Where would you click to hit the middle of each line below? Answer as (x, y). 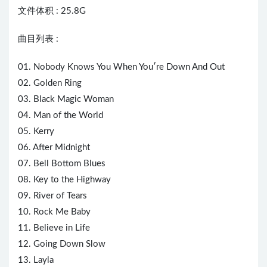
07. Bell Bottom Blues (62, 164)
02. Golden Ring (50, 83)
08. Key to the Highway (64, 180)
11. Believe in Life (54, 228)
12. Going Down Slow (62, 244)
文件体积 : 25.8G (52, 11)
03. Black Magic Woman (66, 100)
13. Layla (36, 260)
